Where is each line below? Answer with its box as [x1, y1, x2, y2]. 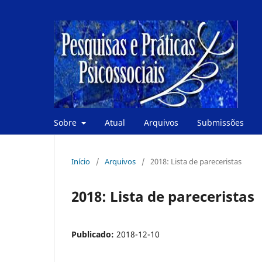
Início [71, 156, 90, 167]
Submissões [196, 116, 244, 128]
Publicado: [71, 228, 116, 240]
